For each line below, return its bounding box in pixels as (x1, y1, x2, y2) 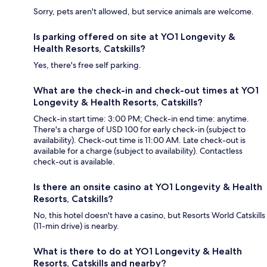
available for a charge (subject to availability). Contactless (33, 145, 243, 156)
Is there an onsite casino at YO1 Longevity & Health (33, 181, 262, 193)
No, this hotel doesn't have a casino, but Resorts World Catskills (33, 209, 265, 221)
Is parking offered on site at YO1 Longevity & (33, 30, 235, 42)
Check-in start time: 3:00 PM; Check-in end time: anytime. (33, 113, 249, 124)
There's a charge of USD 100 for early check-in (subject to (33, 123, 246, 135)
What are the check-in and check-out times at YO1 (33, 84, 259, 96)
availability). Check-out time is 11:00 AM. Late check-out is (33, 134, 246, 145)
